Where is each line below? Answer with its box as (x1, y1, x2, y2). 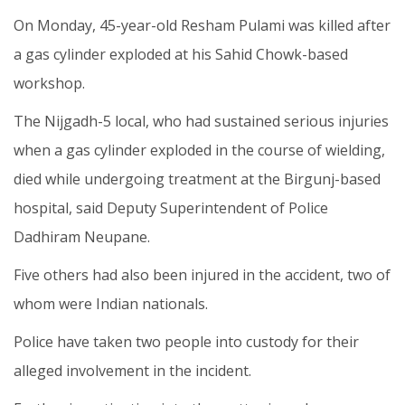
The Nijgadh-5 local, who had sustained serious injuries (14, 110, 389, 131)
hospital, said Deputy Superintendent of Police (14, 197, 328, 218)
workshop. (14, 72, 85, 93)
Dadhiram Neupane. (14, 226, 150, 247)
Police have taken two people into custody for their (14, 331, 359, 352)
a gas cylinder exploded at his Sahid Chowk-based (14, 43, 348, 64)
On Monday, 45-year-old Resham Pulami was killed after (14, 14, 391, 35)
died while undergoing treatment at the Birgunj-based (14, 168, 381, 189)
